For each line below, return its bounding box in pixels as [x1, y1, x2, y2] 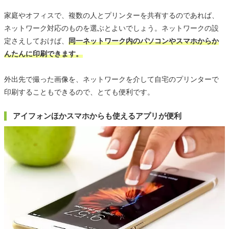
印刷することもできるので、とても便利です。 [4, 87, 154, 96]
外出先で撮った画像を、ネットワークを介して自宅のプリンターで [4, 75, 219, 83]
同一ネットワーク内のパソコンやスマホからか [68, 36, 219, 45]
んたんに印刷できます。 [4, 49, 83, 58]
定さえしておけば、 [4, 36, 68, 45]
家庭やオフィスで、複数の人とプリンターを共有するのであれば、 [4, 11, 219, 19]
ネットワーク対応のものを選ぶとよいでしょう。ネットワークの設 [4, 24, 219, 32]
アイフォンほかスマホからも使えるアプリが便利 [13, 111, 181, 120]
